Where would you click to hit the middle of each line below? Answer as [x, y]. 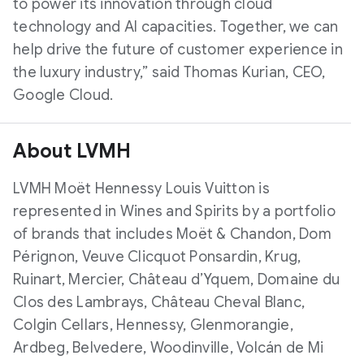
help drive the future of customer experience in [178, 50]
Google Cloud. [63, 95]
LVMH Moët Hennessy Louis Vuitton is [141, 188]
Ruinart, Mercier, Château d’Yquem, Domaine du [177, 279]
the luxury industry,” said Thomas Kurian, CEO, [169, 72]
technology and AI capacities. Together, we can [176, 27]
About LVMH [72, 151]
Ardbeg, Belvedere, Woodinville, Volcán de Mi [168, 348]
